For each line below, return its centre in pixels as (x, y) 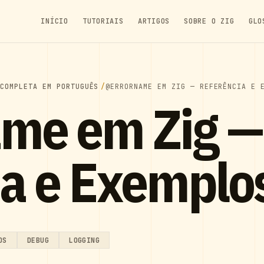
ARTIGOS (154, 21)
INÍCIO (55, 21)
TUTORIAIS (103, 21)
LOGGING (85, 240)
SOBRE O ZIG (209, 21)
